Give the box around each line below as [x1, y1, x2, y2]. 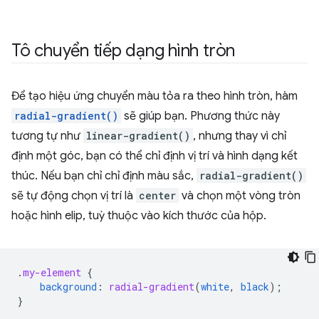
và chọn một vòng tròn [179, 189, 300, 204]
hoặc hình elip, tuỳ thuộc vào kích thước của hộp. [11, 209, 266, 224]
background [40, 280, 97, 294]
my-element [23, 266, 81, 280]
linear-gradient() [86, 129, 190, 143]
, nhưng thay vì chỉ [193, 129, 286, 144]
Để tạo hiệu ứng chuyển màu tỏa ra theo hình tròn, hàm [11, 89, 298, 104]
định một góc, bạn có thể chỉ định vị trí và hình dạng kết [11, 149, 298, 164]
